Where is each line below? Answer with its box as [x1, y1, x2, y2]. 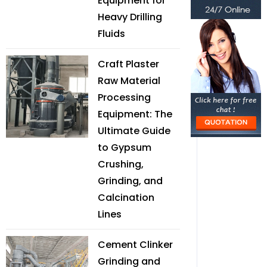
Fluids [98, 27, 125, 41]
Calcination [98, 191, 154, 204]
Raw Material [98, 74, 160, 88]
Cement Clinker [98, 238, 173, 252]
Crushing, [98, 157, 144, 171]
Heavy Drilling [98, 10, 162, 24]
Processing [98, 91, 151, 104]
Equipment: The [98, 107, 172, 121]
